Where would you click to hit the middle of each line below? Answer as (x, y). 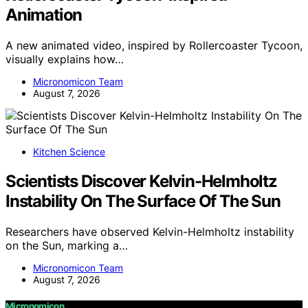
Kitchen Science (69, 151)
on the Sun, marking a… (67, 245)
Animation (44, 14)
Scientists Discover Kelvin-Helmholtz (141, 181)
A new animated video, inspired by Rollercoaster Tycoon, (154, 45)
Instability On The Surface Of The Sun (143, 201)
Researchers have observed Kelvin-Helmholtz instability (150, 231)
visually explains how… (65, 59)
